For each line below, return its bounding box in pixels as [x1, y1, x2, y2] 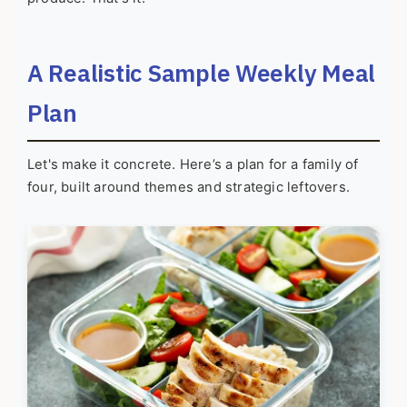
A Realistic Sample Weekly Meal [27, 57, 376, 89]
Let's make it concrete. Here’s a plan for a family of [27, 155, 359, 173]
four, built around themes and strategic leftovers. [27, 178, 351, 195]
